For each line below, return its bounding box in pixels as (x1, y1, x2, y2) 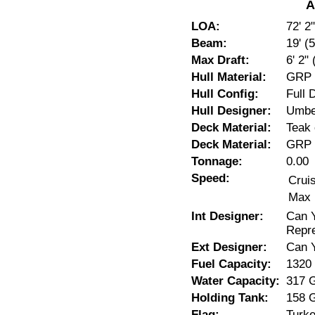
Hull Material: (191, 70, 266, 84)
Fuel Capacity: (191, 257, 271, 271)
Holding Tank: (191, 291, 269, 304)
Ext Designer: (191, 240, 267, 254)
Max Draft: (191, 53, 250, 67)
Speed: (191, 172, 230, 185)
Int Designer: (191, 210, 264, 223)
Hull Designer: (191, 104, 271, 117)
